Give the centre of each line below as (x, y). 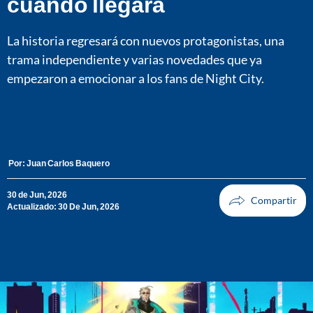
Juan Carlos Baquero (68, 163)
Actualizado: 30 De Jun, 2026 (63, 207)
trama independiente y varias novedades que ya (134, 59)
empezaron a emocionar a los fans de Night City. (136, 78)
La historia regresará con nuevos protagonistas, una (146, 40)
